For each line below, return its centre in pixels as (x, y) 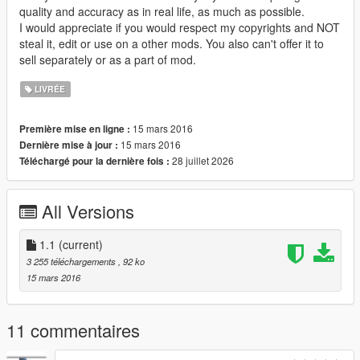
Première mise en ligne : (75, 129)
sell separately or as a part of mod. (108, 59)
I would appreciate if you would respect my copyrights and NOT (180, 27)
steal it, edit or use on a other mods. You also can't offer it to (172, 43)
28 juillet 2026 (202, 160)
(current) (81, 244)
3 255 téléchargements (72, 261)
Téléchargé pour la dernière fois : (94, 161)
